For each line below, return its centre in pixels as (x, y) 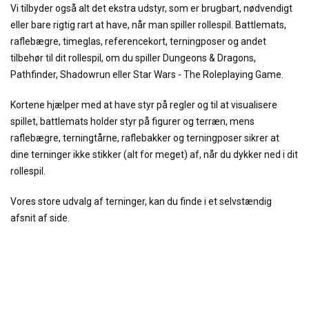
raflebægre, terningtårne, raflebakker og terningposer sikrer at (145, 138)
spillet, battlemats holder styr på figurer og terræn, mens (132, 121)
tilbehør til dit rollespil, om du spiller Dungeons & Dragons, (133, 58)
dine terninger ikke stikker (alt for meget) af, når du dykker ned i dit (154, 154)
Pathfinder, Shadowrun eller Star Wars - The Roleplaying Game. (147, 74)
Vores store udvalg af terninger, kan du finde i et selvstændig (141, 201)
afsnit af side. (40, 218)
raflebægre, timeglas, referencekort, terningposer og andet (138, 41)
